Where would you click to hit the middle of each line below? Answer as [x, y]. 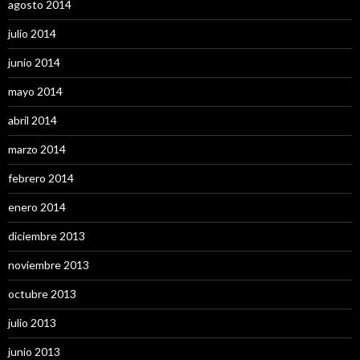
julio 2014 [32, 33]
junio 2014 [34, 62]
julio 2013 [32, 323]
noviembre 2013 [49, 265]
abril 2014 [33, 120]
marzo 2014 [37, 149]
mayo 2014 [35, 91]
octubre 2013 [42, 294]
